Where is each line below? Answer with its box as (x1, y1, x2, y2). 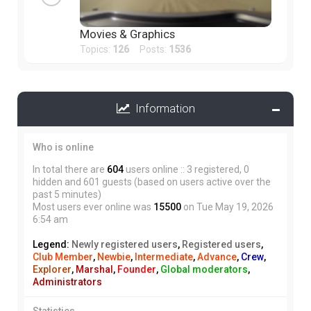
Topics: (80, 43, 112, 55)
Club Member (33, 251, 93, 262)
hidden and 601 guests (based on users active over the (33, 176, 271, 187)
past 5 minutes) (33, 188, 101, 200)
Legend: (33, 238, 72, 250)
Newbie (97, 251, 131, 262)
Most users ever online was (33, 201, 153, 212)
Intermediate (135, 251, 193, 262)
